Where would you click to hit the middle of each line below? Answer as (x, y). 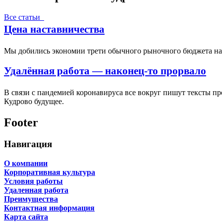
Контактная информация (49, 208)
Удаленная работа (36, 190)
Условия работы (33, 181)
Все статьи (24, 17)
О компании (26, 164)
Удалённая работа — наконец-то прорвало (105, 70)
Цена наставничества (54, 29)
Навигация (28, 144)
